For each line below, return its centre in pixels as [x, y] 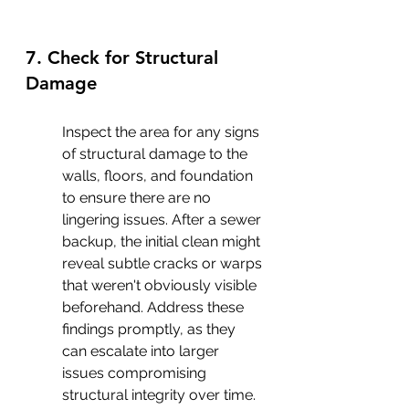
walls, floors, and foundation [159, 176]
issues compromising [136, 373]
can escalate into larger [142, 351]
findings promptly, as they [151, 329]
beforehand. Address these [155, 307]
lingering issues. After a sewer [163, 220]
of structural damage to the [157, 154]
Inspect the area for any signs [163, 132]
